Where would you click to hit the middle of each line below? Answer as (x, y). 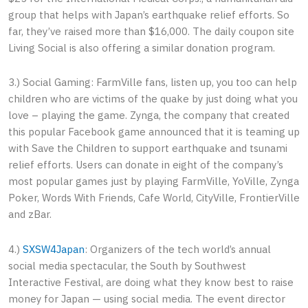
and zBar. (30, 214)
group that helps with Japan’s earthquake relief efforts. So (149, 15)
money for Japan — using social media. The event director (147, 298)
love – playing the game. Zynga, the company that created (149, 115)
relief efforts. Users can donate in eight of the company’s (146, 165)
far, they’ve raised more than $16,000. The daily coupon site (151, 32)
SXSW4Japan (54, 249)
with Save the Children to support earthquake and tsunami (148, 148)
